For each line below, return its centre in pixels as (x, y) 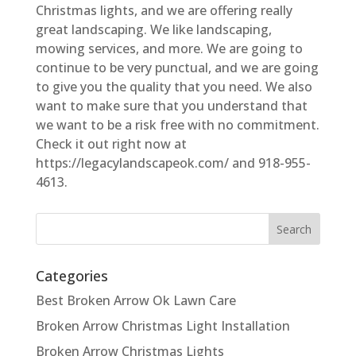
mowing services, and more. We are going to (169, 48)
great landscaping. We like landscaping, (153, 29)
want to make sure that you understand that (171, 105)
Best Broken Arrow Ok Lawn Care (135, 300)
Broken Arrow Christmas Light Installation (163, 325)
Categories (72, 275)
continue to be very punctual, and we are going (177, 67)
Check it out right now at (111, 143)
